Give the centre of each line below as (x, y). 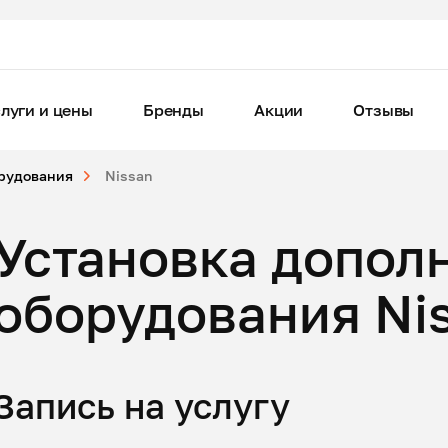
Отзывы (384, 110)
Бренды (173, 110)
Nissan (129, 175)
